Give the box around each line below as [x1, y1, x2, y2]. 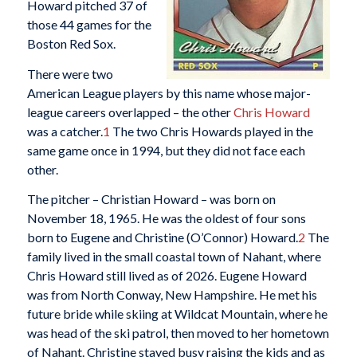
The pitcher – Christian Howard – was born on [26, 191, 276, 207]
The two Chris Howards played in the [109, 123, 313, 139]
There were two [26, 65, 113, 81]
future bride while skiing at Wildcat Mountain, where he [26, 306, 328, 322]
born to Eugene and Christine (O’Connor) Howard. [26, 229, 298, 245]
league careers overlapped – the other [26, 104, 233, 120]
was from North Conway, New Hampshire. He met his [26, 287, 317, 303]
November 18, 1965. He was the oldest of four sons [26, 210, 306, 226]
